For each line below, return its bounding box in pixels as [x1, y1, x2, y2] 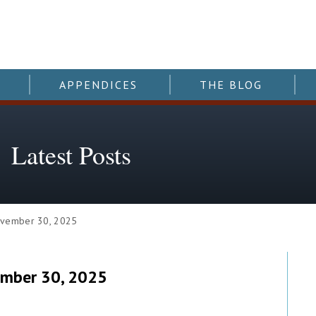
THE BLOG [199, 78, 262, 92]
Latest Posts [11, 138, 131, 171]
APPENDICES [59, 78, 138, 92]
